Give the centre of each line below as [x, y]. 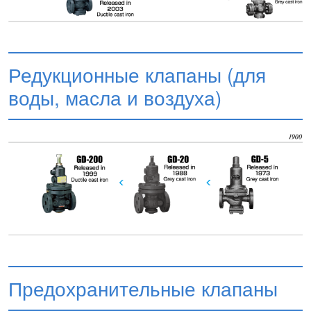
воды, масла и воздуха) [115, 98]
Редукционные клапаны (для [137, 75]
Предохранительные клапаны [143, 288]
